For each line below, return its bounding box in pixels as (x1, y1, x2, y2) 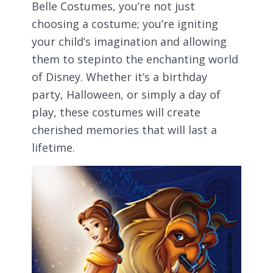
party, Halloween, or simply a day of (32, 87, 221, 102)
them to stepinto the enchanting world (32, 52, 238, 67)
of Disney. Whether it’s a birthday (32, 69, 207, 85)
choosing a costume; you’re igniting (32, 16, 218, 32)
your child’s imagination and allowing (32, 34, 227, 49)
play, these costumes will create (32, 105, 200, 120)
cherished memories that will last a (32, 122, 217, 138)
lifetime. (32, 140, 75, 155)
